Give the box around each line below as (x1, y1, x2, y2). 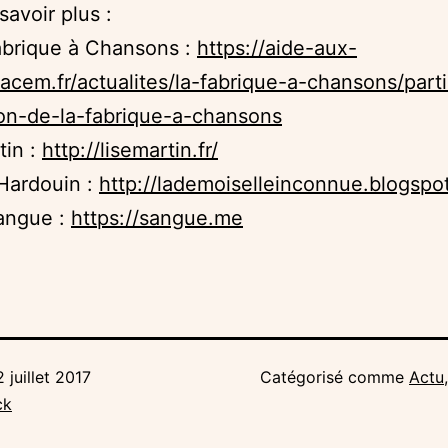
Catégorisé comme (260, 367, 409, 388)
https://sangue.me (71, 206, 243, 231)
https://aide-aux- (197, 36, 357, 61)
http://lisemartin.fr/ (42, 138, 218, 163)
